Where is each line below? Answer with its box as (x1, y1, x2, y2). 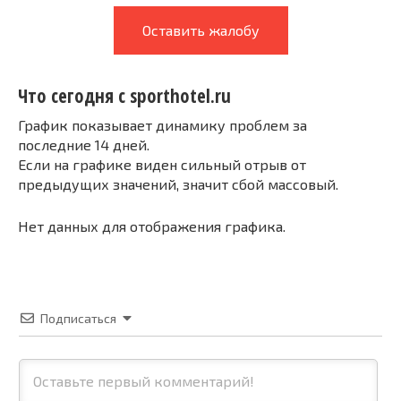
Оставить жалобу (141, 21, 260, 38)
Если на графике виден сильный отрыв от (18, 155, 306, 173)
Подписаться (40, 310, 116, 326)
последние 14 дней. (18, 135, 149, 153)
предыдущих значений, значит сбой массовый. (18, 175, 338, 192)
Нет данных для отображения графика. (18, 217, 286, 235)
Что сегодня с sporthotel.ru (18, 83, 231, 109)
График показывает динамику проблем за (18, 115, 307, 133)
